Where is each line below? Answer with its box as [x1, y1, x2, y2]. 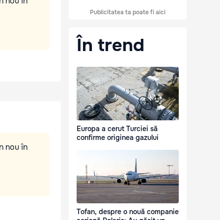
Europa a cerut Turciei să [77, 124, 158, 134]
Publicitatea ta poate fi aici [90, 8, 165, 16]
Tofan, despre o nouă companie [77, 207, 179, 217]
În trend [77, 34, 144, 56]
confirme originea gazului [77, 133, 159, 142]
